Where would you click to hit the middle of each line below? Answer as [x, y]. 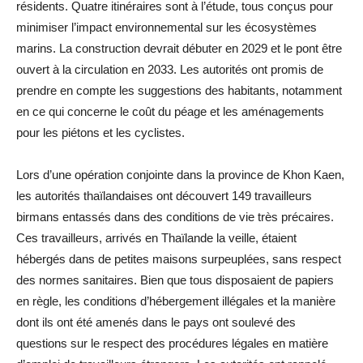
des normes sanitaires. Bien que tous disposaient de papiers [175, 280]
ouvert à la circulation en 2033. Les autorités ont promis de [170, 69]
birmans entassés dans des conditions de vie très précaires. [175, 216]
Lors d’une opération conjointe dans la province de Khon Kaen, [180, 174]
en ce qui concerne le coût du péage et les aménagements [170, 111]
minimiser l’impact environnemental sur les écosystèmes [167, 27]
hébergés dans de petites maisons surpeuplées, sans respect [179, 258]
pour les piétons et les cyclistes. [100, 132]
